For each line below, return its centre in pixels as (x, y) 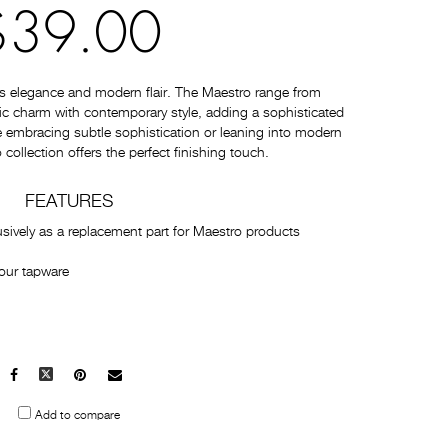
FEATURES (68, 202)
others (140, 416)
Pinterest (113, 376)
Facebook (47, 376)
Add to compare (77, 415)
